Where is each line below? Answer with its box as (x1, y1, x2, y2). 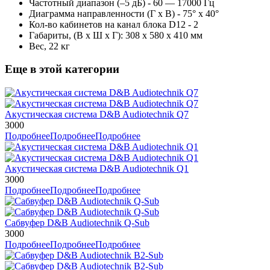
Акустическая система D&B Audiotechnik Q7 (5, 109, 189, 120)
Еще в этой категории (5, 63, 119, 76)
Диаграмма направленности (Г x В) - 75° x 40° (29, 8, 219, 19)
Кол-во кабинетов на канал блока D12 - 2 (29, 19, 198, 30)
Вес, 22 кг (29, 40, 70, 51)
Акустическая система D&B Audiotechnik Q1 (5, 163, 189, 174)
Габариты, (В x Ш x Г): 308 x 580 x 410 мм (29, 30, 202, 40)
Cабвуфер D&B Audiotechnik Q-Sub (5, 218, 149, 228)
